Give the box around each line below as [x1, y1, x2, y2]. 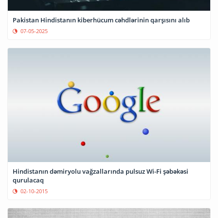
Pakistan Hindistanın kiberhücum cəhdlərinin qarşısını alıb [13, 16, 190, 25]
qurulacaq [13, 175, 44, 184]
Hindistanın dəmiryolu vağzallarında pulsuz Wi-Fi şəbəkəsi [13, 166, 188, 176]
